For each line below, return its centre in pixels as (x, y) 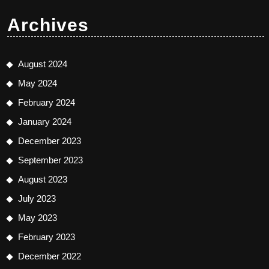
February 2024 (47, 103)
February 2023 (47, 237)
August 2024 (43, 64)
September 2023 (50, 160)
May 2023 (38, 218)
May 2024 (38, 83)
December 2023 (50, 141)
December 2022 (50, 256)
